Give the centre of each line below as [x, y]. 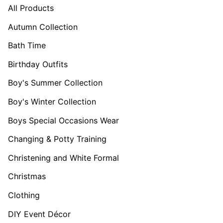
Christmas [27, 176]
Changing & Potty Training [57, 139]
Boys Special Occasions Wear [63, 120]
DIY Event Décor [39, 214]
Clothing [24, 195]
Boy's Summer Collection [55, 83]
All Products [31, 8]
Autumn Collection [43, 27]
